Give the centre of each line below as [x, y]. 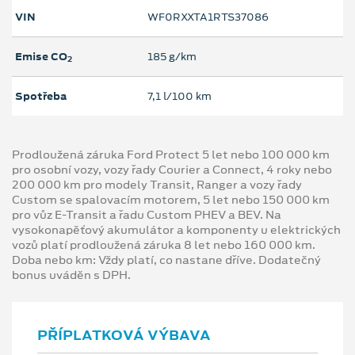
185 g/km [172, 57]
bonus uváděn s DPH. [71, 275]
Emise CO [41, 57]
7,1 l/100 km [179, 97]
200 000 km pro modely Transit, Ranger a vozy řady [157, 185]
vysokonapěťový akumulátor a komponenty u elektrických [176, 230]
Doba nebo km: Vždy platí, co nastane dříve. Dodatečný [166, 260]
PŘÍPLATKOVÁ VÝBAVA [124, 336]
